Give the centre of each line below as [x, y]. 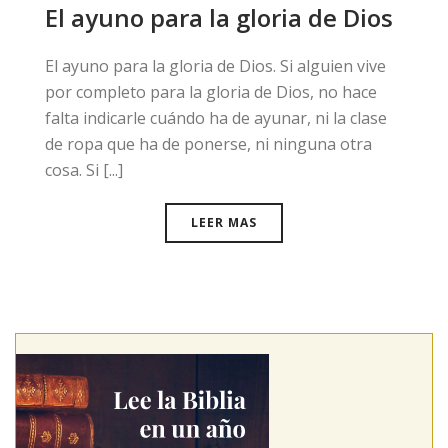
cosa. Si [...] [84, 170]
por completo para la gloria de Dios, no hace [211, 92]
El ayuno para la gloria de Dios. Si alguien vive [215, 66]
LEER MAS [224, 222]
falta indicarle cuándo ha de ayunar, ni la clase [216, 118]
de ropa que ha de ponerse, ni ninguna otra [208, 144]
